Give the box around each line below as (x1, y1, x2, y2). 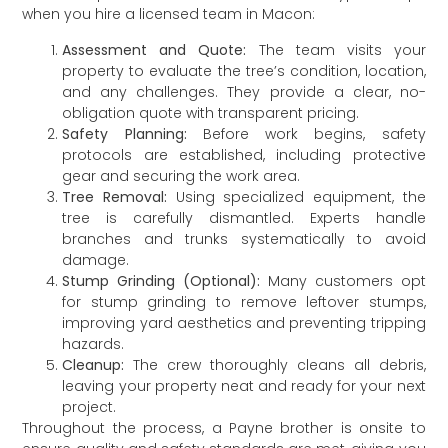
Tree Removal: (62, 186, 168, 207)
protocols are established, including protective (62, 144, 426, 165)
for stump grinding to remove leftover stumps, (62, 291, 426, 312)
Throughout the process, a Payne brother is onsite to (22, 417, 426, 438)
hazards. (62, 333, 125, 354)
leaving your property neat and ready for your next (62, 375, 426, 396)
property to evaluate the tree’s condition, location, (62, 60, 426, 81)
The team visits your (246, 39, 426, 60)
